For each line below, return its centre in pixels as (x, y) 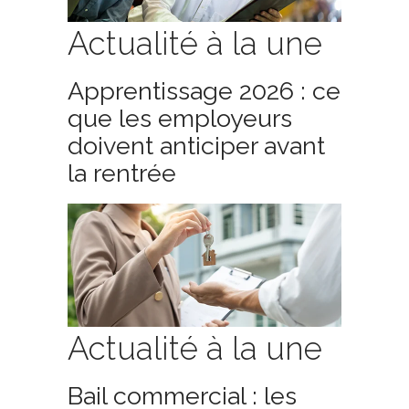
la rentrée (122, 173)
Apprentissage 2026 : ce (204, 91)
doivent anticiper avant (196, 146)
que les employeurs (180, 118)
